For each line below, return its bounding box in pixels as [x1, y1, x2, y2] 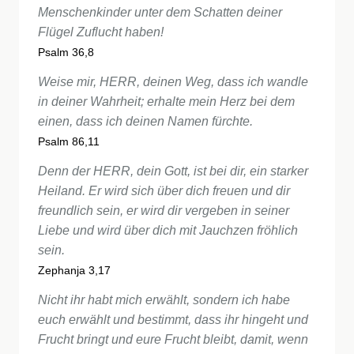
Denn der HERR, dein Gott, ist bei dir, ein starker [38, 164, 308, 178]
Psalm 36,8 [38, 47, 94, 58]
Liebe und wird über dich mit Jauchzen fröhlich [38, 224, 298, 237]
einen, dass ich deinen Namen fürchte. [38, 115, 253, 128]
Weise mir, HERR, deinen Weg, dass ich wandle [38, 75, 308, 88]
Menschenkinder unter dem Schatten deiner [38, 6, 282, 19]
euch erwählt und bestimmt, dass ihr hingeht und [38, 313, 308, 326]
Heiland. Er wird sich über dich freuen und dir [38, 184, 290, 198]
